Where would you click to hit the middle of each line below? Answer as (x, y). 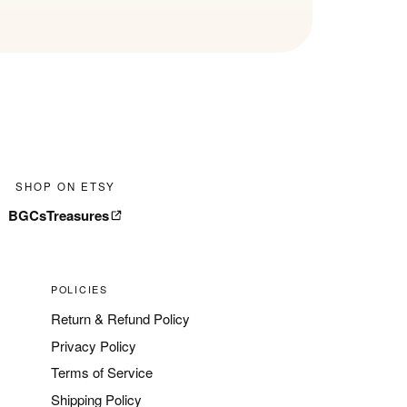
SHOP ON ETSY (65, 186)
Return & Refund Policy (120, 319)
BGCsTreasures (58, 216)
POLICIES (79, 289)
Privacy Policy (94, 345)
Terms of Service (102, 372)
